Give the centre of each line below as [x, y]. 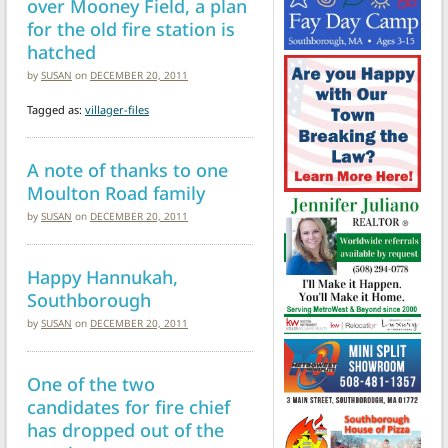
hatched [61, 51]
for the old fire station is [131, 28]
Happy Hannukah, [102, 276]
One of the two [91, 383]
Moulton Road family [116, 192]
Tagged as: [56, 109]
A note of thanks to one [127, 169]
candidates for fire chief [128, 406]
